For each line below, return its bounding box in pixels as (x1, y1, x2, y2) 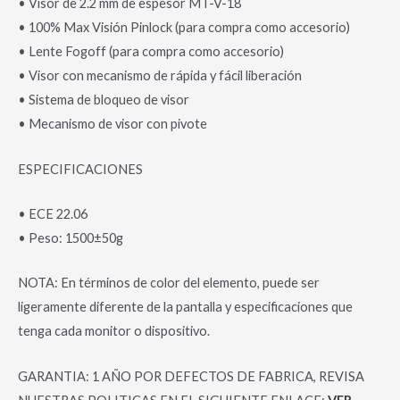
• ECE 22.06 (18, 206, 87, 222)
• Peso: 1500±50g (18, 230, 123, 246)
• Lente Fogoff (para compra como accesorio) (18, 44, 284, 60)
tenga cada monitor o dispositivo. (18, 323, 210, 339)
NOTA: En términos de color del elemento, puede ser (18, 275, 320, 291)
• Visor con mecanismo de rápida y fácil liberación (18, 68, 302, 84)
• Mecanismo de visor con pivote (18, 116, 207, 132)
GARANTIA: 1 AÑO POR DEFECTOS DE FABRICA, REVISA (18, 368, 364, 384)
